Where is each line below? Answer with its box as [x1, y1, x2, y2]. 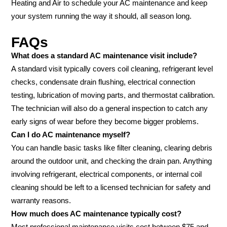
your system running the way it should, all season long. [11, 12, 192, 21]
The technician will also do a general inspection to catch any [11, 104, 208, 112]
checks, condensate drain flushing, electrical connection [11, 78, 195, 86]
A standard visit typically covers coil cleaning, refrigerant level [11, 64, 213, 73]
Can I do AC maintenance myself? [11, 130, 130, 139]
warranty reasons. [11, 196, 71, 205]
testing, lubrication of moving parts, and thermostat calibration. [11, 91, 215, 99]
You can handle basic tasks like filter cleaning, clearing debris [11, 143, 212, 152]
